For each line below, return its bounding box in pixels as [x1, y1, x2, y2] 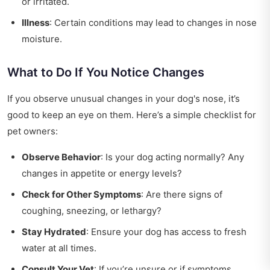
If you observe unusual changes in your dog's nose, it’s [7, 93, 240, 105]
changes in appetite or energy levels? [22, 168, 182, 180]
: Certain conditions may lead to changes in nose [49, 17, 257, 29]
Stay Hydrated [22, 226, 86, 238]
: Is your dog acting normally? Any [101, 151, 244, 163]
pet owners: [7, 125, 58, 137]
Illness [22, 17, 49, 29]
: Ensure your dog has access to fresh [86, 226, 246, 238]
